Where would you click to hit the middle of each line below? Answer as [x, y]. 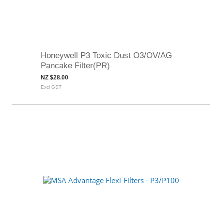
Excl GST [51, 87]
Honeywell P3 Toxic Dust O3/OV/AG [106, 55]
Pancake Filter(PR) [75, 65]
